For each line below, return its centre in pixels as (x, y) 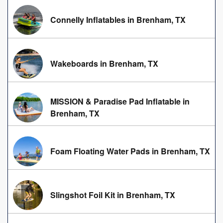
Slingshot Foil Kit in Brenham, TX (113, 195)
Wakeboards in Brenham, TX (104, 64)
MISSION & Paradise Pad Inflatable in (120, 102)
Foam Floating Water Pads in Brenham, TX (130, 151)
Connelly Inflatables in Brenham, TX (118, 20)
